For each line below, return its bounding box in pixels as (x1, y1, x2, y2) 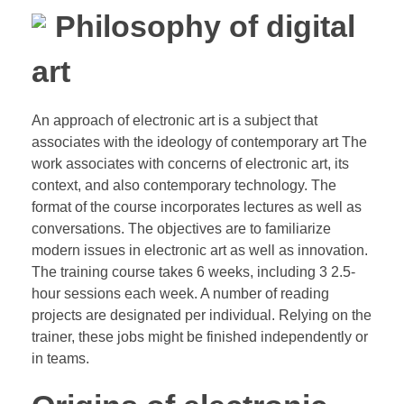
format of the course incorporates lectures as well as (32, 199, 362, 216)
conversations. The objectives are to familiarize (32, 221, 331, 237)
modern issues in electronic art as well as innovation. (32, 243, 368, 259)
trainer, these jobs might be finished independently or (32, 329, 368, 345)
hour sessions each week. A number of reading (32, 286, 329, 302)
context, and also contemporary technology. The (32, 178, 336, 194)
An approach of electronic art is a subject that (32, 113, 317, 129)
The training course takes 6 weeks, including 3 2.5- (32, 264, 355, 280)
